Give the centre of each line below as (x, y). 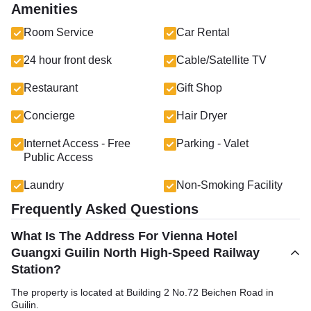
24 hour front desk (68, 60)
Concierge (49, 116)
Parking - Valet (212, 143)
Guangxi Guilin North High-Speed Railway (135, 253)
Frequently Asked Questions (105, 209)
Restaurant (51, 88)
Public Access (58, 157)
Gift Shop (199, 88)
